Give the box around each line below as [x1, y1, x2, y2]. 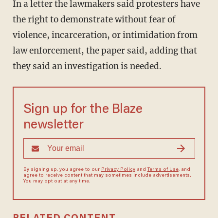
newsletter [23, 119, 84, 132]
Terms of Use [147, 167, 179, 173]
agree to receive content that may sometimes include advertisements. [23, 173, 191, 179]
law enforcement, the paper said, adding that [12, 45, 197, 56]
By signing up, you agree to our [23, 167, 101, 173]
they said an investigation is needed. [12, 61, 162, 72]
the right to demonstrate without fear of [12, 14, 176, 25]
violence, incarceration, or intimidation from [12, 30, 198, 41]
